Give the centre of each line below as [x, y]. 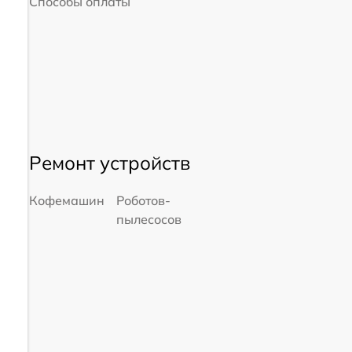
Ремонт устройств [109, 162]
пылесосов [148, 219]
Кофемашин [66, 200]
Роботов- [143, 200]
